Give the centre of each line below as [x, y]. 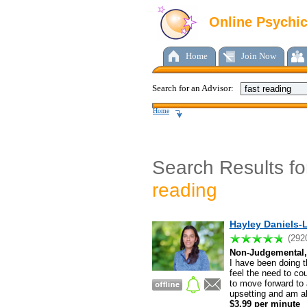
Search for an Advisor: [193, 88]
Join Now [259, 56]
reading [185, 190]
